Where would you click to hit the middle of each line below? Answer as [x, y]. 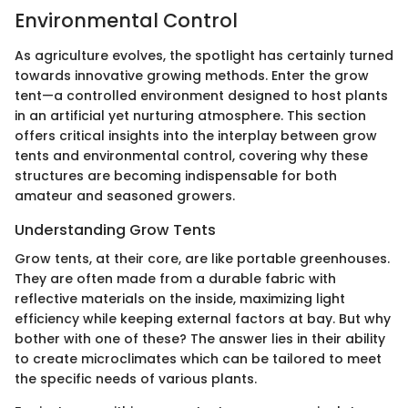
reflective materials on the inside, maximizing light [180, 299]
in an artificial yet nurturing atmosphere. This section [190, 115]
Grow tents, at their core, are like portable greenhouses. [202, 259]
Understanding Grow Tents [115, 229]
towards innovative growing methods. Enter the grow [192, 75]
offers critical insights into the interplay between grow [196, 135]
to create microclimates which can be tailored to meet [198, 359]
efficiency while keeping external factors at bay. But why [203, 319]
